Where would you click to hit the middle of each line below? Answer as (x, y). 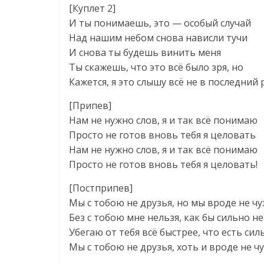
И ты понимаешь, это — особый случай (160, 23)
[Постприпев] (101, 188)
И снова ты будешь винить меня (145, 52)
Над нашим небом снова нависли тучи (158, 38)
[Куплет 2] (92, 8)
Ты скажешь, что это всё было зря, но (156, 67)
